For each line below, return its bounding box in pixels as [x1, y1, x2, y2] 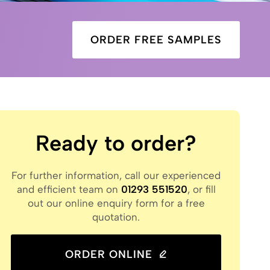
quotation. [92, 211, 140, 223]
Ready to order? [36, 130, 197, 156]
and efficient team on [16, 183, 121, 195]
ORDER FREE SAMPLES [90, 33, 222, 46]
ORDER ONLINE [65, 248, 153, 261]
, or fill [187, 183, 216, 195]
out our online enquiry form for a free [27, 197, 205, 209]
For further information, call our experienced [11, 169, 221, 181]
